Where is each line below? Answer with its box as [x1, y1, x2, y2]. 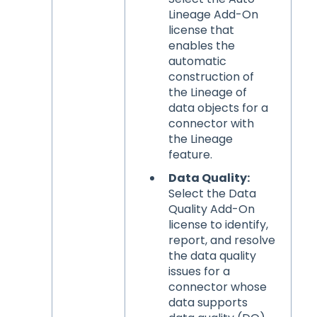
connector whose [168, 279, 267, 296]
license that [168, 22, 234, 39]
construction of [168, 69, 254, 86]
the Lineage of [168, 84, 247, 101]
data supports [168, 294, 248, 311]
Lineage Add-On [168, 6, 258, 23]
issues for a [168, 263, 230, 280]
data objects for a [168, 100, 268, 117]
